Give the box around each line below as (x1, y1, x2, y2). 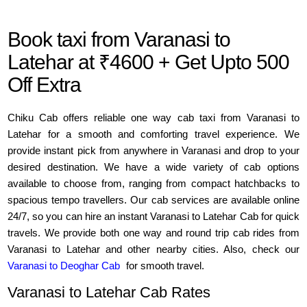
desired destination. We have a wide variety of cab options (8, 161, 299, 173)
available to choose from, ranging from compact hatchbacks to (8, 177, 299, 190)
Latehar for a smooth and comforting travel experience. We (8, 128, 299, 140)
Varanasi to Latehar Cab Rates (8, 284, 211, 302)
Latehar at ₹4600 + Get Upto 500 (8, 51, 290, 74)
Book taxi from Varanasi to (8, 28, 231, 51)
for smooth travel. (123, 260, 205, 272)
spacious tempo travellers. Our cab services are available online (8, 194, 299, 206)
